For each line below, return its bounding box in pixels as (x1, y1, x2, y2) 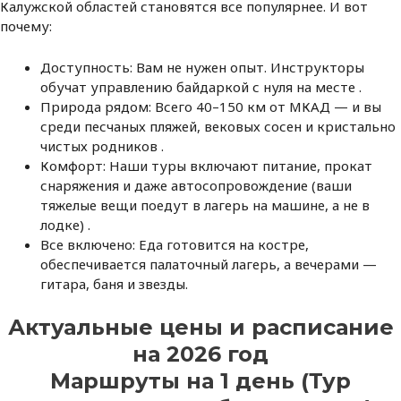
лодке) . (40, 216, 90, 234)
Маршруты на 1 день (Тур (50, 367, 351, 394)
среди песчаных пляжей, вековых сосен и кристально (40, 117, 396, 135)
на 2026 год (132, 340, 269, 367)
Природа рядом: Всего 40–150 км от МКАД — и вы (40, 98, 381, 115)
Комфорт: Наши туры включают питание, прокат (40, 157, 372, 175)
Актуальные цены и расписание (7, 313, 394, 340)
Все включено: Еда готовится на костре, (40, 235, 309, 253)
